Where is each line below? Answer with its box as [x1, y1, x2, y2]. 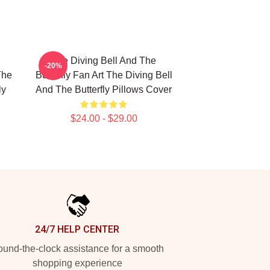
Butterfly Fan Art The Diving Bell [35, 70, 172, 80]
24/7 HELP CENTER [35, 224, 119, 235]
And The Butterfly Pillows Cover [36, 84, 172, 95]
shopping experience [32, 258, 122, 268]
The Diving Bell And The [51, 55, 156, 66]
